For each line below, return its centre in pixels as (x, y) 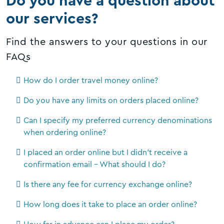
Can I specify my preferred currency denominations (118, 120)
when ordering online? (65, 132)
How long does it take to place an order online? (110, 204)
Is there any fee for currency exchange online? (108, 184)
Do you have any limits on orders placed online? (111, 100)
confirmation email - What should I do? (94, 164)
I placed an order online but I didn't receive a (105, 152)
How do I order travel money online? (91, 80)
